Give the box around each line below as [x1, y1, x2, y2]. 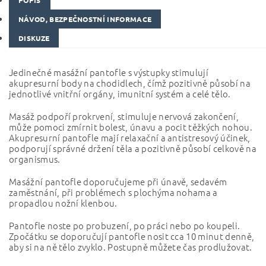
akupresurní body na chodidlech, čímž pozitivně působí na [9, 77, 251, 90]
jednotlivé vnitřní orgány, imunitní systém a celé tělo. [9, 87, 231, 100]
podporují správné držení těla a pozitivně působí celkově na [9, 142, 256, 155]
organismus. [9, 153, 65, 166]
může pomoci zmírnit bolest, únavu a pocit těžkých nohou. [9, 121, 252, 134]
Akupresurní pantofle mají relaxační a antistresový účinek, [9, 131, 251, 144]
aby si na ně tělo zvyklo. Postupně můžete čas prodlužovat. [9, 240, 252, 254]
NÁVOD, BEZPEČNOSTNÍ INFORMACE [18, 14, 152, 24]
